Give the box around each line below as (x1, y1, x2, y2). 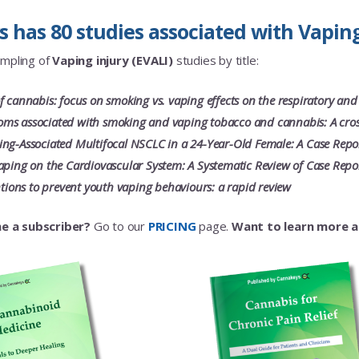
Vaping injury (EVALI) (52, 52, 174, 68)
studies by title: (173, 52, 259, 68)
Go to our (91, 218, 148, 234)
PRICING (147, 218, 196, 234)
